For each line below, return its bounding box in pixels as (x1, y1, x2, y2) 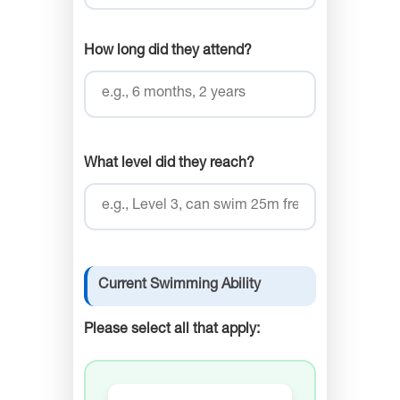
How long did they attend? (84, 45, 252, 60)
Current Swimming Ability (98, 279, 261, 294)
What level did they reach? (84, 157, 254, 172)
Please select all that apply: (84, 323, 260, 338)
